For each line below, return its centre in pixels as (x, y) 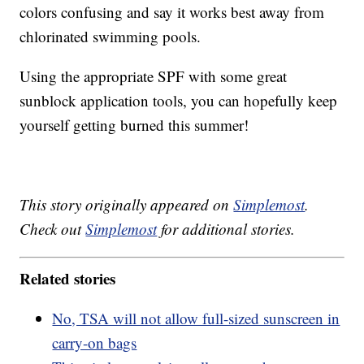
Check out (53, 229)
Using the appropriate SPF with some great (154, 76)
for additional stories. (226, 229)
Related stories (68, 278)
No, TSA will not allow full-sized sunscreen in (196, 318)
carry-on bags (95, 342)
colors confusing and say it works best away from (172, 12)
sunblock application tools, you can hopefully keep (179, 101)
